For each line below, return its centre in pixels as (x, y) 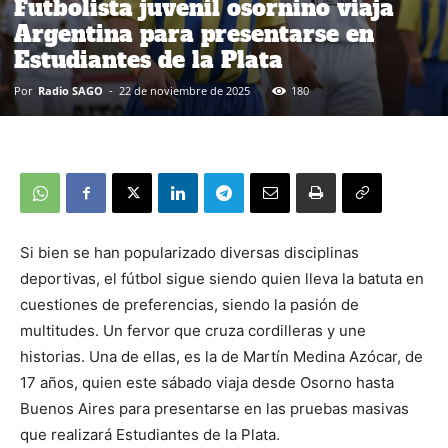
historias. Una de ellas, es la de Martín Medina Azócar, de (221, 356)
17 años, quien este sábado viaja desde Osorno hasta (207, 382)
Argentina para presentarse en (194, 34)
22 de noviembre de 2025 (184, 90)
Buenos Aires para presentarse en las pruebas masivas (214, 408)
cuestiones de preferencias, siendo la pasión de (189, 304)
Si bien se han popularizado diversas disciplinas (189, 252)
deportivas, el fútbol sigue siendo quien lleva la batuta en (222, 278)
